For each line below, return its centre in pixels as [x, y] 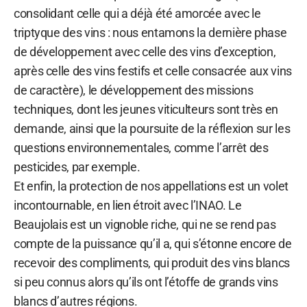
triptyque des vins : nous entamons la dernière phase [150, 32]
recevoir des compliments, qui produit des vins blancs [152, 262]
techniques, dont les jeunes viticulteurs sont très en [146, 109]
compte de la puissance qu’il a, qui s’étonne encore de [153, 243]
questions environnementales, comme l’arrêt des [141, 147]
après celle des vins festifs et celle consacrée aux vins [153, 71]
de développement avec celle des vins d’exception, [145, 51]
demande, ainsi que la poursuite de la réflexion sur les [152, 128]
